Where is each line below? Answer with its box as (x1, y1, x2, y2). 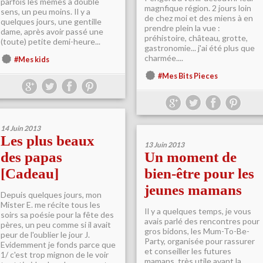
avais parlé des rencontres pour (144, 216, 259, 226)
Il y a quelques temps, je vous (144, 206, 251, 216)
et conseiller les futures (144, 246, 231, 256)
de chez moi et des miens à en (144, 13, 253, 23)
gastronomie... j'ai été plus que (144, 43, 255, 53)
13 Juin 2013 (144, 140, 184, 149)
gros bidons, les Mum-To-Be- (144, 226, 249, 236)
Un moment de (144, 149, 237, 165)
